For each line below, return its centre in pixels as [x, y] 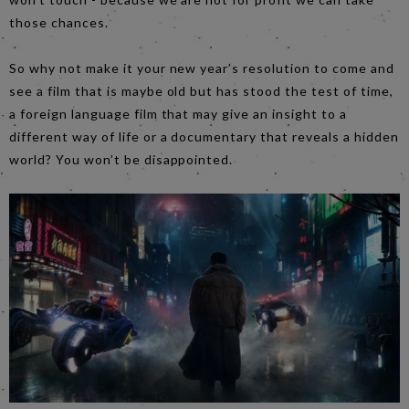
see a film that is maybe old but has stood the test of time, [201, 90]
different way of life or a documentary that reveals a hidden [204, 136]
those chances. [59, 22]
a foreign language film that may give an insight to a [178, 113]
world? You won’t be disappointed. [121, 159]
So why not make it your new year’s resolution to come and [202, 68]
